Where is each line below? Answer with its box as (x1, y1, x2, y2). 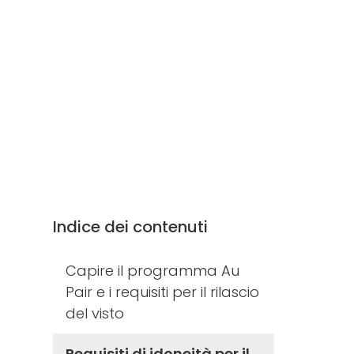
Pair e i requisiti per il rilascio (66, 281, 260, 302)
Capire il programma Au (66, 260, 240, 281)
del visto (66, 303, 125, 323)
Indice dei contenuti (53, 215, 209, 238)
